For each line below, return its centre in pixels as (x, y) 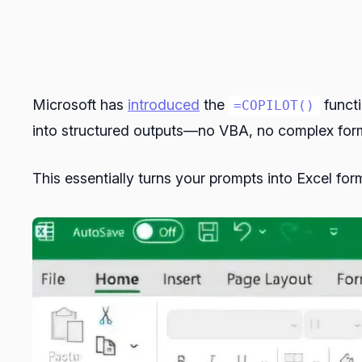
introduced (164, 105)
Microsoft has (80, 105)
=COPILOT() (274, 106)
